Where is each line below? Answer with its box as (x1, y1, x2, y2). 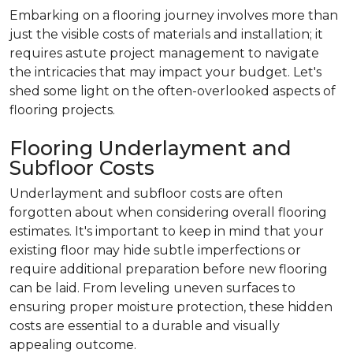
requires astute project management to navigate (9, 45, 319, 61)
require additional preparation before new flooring (9, 261, 328, 277)
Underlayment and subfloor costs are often (9, 185, 283, 201)
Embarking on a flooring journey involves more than (9, 7, 338, 23)
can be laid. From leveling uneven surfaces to (9, 280, 295, 295)
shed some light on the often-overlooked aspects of (9, 83, 336, 98)
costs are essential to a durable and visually (9, 318, 280, 333)
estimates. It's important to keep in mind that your (9, 223, 324, 239)
